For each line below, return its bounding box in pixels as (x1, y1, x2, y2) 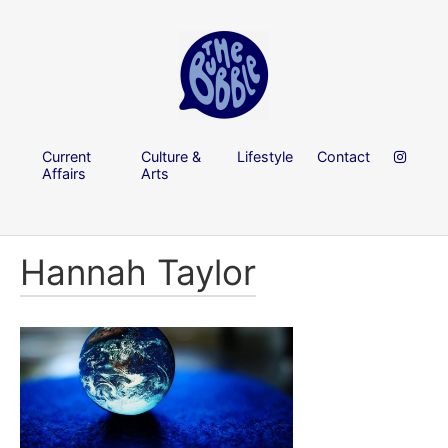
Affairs (42, 164, 86, 182)
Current (42, 147, 91, 165)
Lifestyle (237, 147, 293, 165)
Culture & (141, 147, 202, 165)
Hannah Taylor (20, 251, 256, 294)
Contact (317, 147, 370, 165)
